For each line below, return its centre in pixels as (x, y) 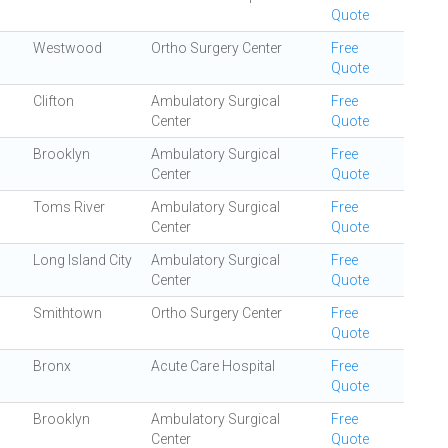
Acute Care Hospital (213, 366)
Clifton (53, 101)
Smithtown (67, 313)
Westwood (67, 48)
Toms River (69, 207)
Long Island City (82, 260)
